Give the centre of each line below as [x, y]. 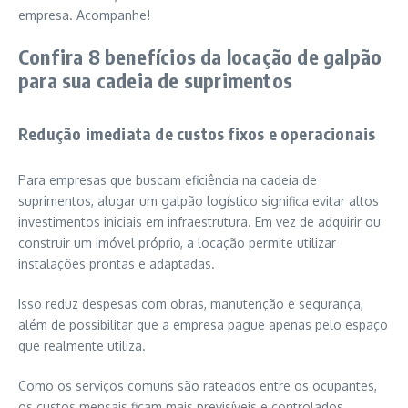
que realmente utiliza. [82, 346]
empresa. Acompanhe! [84, 15]
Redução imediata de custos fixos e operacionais [197, 134]
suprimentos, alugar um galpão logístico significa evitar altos [199, 201]
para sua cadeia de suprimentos [155, 81]
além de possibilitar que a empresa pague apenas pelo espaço [203, 325]
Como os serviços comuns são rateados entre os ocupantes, [198, 386]
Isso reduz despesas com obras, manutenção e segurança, [191, 304]
